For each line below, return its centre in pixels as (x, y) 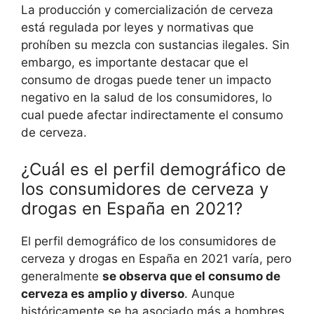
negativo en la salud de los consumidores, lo (146, 97)
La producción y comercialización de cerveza (147, 10)
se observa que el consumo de (191, 276)
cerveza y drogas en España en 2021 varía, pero (156, 258)
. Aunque (210, 293)
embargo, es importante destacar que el (135, 62)
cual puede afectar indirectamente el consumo (152, 115)
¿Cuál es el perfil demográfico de (153, 169)
